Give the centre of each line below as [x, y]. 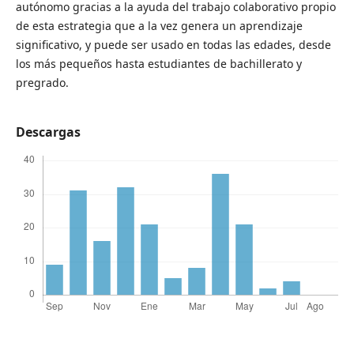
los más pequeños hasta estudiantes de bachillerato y [158, 64]
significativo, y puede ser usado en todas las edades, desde [173, 45]
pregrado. [42, 83]
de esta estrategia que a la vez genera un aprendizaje [159, 26]
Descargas [48, 132]
